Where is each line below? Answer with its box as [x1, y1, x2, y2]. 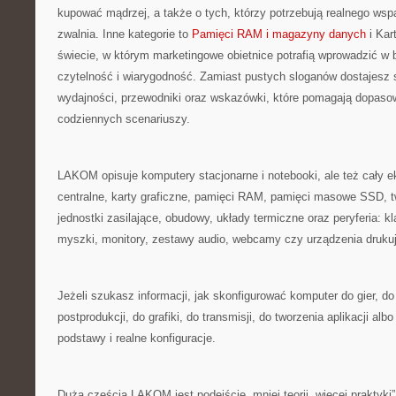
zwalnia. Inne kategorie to [57, 27, 192, 41]
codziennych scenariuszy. [57, 112, 190, 126]
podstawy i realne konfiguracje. [57, 331, 216, 345]
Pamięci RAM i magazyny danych [192, 27, 366, 41]
